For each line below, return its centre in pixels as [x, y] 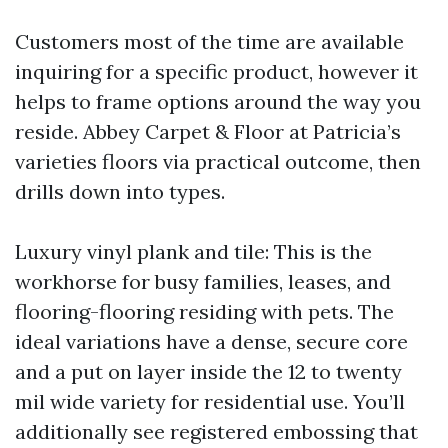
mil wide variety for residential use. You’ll [210, 401]
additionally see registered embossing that [216, 431]
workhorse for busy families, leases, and [203, 281]
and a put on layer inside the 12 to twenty [208, 371]
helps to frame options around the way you [218, 101]
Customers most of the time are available [209, 41]
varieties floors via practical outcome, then [218, 161]
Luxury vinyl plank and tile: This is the [193, 251]
